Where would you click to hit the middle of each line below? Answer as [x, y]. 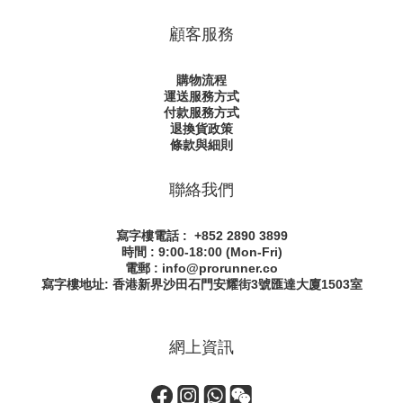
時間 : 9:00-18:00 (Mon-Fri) [201, 252]
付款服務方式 [201, 112]
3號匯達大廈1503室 [306, 284]
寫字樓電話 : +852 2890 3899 [201, 236]
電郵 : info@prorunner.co [201, 268]
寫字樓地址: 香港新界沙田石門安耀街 [146, 284]
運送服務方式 [201, 96]
